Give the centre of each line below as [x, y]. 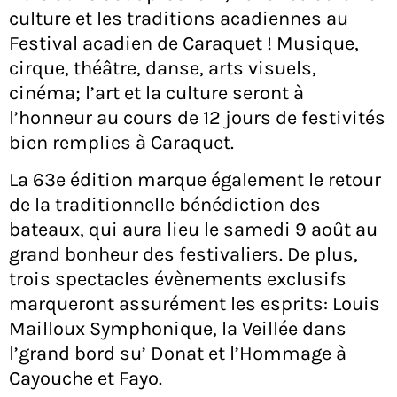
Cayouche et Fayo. [86, 379]
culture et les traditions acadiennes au [179, 19]
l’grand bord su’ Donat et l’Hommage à [178, 354]
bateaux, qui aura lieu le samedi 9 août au [193, 230]
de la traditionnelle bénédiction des [165, 205]
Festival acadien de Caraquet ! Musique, [184, 43]
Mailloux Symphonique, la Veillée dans [178, 329]
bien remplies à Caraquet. [121, 143]
